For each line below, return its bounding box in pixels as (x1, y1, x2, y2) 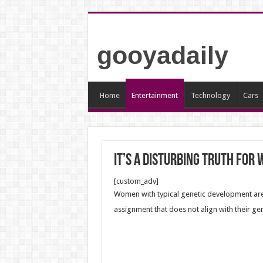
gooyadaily (96, 41, 228, 69)
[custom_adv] (113, 177, 159, 186)
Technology (190, 91, 230, 100)
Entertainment (131, 91, 178, 100)
